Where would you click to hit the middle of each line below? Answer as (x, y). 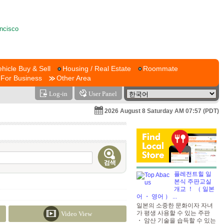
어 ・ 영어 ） (154, 196)
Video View (76, 214)
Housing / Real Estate (97, 68)
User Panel (103, 94)
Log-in (58, 94)
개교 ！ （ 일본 (194, 189)
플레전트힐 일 (193, 174)
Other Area (74, 78)
